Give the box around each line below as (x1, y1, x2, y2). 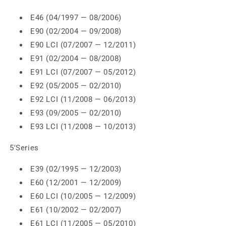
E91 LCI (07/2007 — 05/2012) (30, 68, 136, 77)
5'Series (10, 143, 39, 153)
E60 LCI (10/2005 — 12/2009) (30, 192, 136, 201)
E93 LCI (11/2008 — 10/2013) (30, 122, 136, 132)
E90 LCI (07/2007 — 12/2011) (30, 40, 136, 50)
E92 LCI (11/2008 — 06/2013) (30, 95, 136, 104)
